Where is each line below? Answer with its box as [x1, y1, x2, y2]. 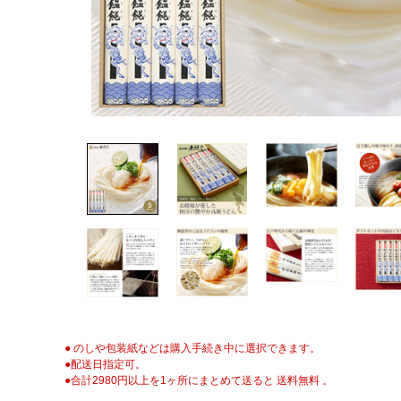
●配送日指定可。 [64, 358, 146, 371]
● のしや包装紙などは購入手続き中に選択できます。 [64, 342, 320, 355]
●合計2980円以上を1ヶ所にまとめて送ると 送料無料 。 [64, 374, 333, 388]
